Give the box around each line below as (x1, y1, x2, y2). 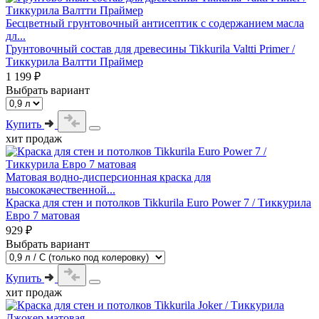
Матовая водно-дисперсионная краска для (6, 170, 211, 183)
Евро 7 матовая (6, 209, 80, 221)
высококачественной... (6, 183, 115, 196)
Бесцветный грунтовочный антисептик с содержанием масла (6, 16, 304, 29)
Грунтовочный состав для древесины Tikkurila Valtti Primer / (6, 42, 295, 55)
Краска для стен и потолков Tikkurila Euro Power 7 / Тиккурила (6, 196, 311, 209)
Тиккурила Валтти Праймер (6, 55, 143, 68)
